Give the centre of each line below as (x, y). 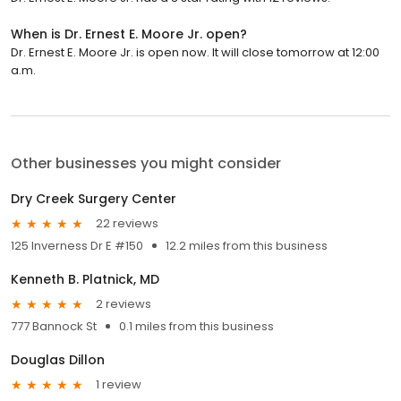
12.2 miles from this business (247, 245)
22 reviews (127, 224)
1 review (119, 385)
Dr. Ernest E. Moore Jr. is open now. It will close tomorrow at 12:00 (195, 52)
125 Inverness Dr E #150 (77, 245)
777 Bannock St (54, 326)
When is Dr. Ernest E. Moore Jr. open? (129, 34)
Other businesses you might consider (146, 163)
